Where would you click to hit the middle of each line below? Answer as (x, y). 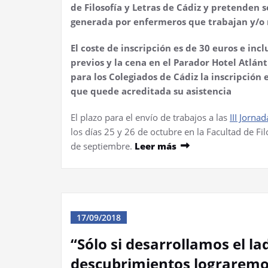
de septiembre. (103, 146)
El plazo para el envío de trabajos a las (150, 117)
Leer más (156, 146)
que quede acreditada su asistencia (151, 91)
